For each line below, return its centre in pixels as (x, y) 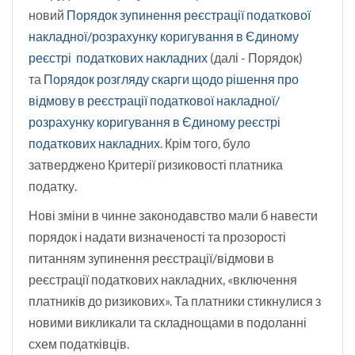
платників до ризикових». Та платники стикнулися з (175, 301)
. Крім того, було (205, 143)
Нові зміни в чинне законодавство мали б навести (173, 216)
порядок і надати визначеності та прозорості (157, 237)
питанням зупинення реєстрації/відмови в (151, 258)
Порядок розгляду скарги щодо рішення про (171, 79)
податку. (53, 186)
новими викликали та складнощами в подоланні (168, 323)
